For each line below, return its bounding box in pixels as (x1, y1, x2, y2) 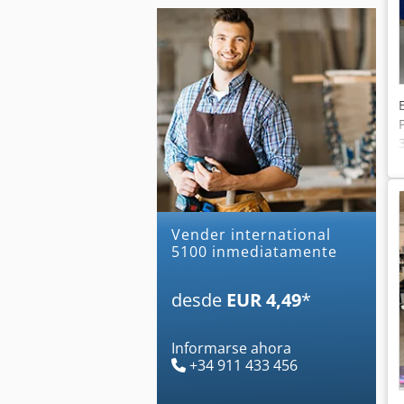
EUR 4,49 (226, 287, 301, 312)
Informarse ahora (171, 337, 291, 358)
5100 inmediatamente (171, 241, 337, 262)
